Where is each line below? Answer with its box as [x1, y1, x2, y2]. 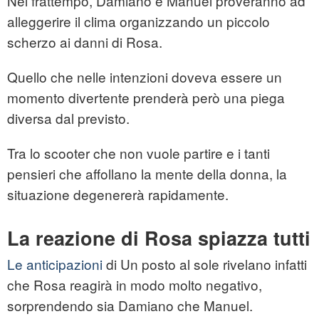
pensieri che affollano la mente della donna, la [7, 164, 287, 184]
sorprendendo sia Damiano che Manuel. [7, 296, 253, 315]
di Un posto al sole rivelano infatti [103, 254, 307, 274]
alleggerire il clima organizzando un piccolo [7, 11, 270, 31]
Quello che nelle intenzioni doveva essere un [7, 67, 282, 87]
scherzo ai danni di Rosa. [7, 32, 162, 52]
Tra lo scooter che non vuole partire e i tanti [7, 143, 270, 163]
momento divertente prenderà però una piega [7, 88, 285, 108]
